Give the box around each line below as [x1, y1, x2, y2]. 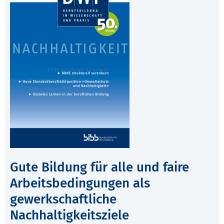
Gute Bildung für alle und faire [10, 159, 189, 175]
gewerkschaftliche [10, 191, 116, 207]
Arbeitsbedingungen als [10, 175, 150, 191]
